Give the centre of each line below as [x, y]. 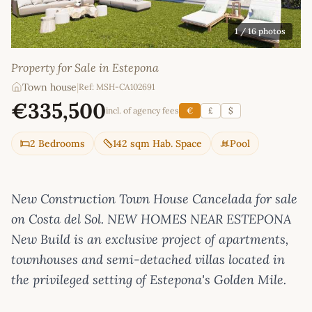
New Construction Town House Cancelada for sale [154, 198]
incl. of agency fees [142, 110]
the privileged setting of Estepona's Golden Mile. [149, 279]
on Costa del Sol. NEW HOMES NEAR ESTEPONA [151, 219]
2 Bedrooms [57, 143]
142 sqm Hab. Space [157, 143]
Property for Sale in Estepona [85, 67]
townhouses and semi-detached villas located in [148, 259]
